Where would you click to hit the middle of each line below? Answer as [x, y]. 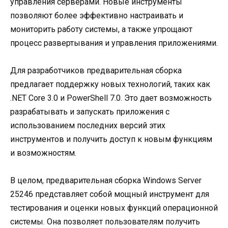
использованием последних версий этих [88, 125]
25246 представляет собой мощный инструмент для [110, 194]
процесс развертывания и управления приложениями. [114, 43]
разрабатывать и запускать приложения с [90, 111]
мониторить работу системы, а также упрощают [101, 29]
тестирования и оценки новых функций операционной [114, 208]
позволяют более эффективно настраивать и [97, 15]
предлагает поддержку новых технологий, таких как [110, 84]
